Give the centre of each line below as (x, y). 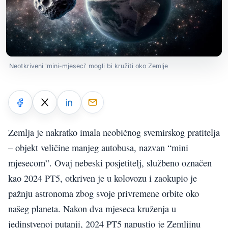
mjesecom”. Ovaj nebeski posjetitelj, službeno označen (110, 163)
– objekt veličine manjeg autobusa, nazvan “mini (98, 147)
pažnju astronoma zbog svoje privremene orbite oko (104, 193)
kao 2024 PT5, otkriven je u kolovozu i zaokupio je (103, 178)
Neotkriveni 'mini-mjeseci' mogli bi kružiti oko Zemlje (89, 66)
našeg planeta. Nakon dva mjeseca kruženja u (92, 208)
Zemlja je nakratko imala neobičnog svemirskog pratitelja (114, 132)
